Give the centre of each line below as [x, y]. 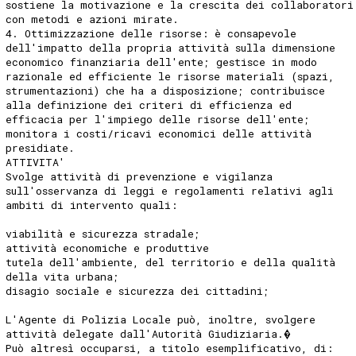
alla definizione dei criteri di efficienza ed [149, 104]
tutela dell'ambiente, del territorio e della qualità [171, 262]
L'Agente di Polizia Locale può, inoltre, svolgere [161, 319]
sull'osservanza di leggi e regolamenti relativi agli [170, 190]
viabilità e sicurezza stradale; [103, 233]
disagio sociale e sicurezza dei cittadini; [138, 290]
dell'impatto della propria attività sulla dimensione [171, 47]
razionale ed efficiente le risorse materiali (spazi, [170, 76]
